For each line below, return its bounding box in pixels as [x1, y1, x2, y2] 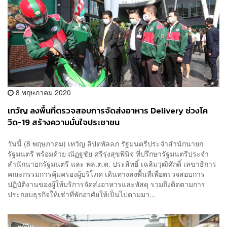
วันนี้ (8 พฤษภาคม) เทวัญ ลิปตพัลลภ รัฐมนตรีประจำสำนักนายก [8, 138, 203, 148]
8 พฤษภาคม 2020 [14, 87, 71, 98]
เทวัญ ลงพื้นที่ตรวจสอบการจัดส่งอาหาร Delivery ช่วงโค [8, 104, 208, 118]
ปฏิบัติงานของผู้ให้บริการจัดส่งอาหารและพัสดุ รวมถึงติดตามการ [8, 178, 205, 189]
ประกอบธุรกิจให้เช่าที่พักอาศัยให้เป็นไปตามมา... [8, 188, 156, 199]
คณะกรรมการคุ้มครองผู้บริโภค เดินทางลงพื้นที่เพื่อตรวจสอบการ [8, 168, 205, 179]
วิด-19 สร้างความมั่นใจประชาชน [8, 116, 120, 129]
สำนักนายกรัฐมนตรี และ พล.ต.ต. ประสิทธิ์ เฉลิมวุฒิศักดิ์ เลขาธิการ [8, 158, 216, 169]
